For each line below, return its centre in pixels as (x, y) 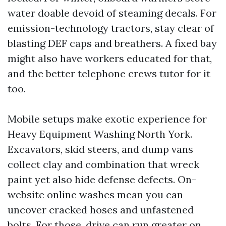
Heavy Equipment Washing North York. (100, 134)
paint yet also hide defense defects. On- (102, 179)
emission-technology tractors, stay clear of (111, 28)
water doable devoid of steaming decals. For (112, 13)
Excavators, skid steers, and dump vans (100, 149)
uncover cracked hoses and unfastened (101, 209)
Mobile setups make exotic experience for (107, 119)
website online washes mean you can (95, 194)
